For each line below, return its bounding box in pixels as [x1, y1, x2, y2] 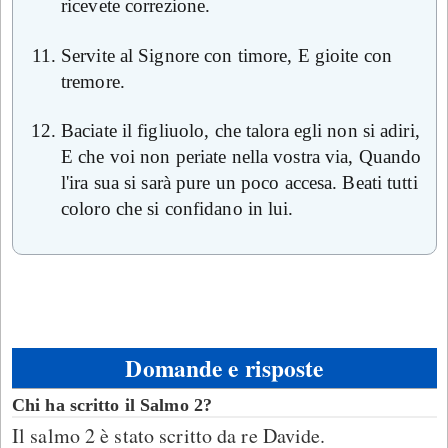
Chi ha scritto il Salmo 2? [12, 395, 212, 415]
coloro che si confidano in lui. [61, 198, 294, 220]
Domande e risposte [125, 351, 324, 385]
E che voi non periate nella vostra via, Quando [61, 146, 422, 168]
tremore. [61, 70, 125, 92]
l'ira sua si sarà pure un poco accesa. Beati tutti [61, 172, 418, 194]
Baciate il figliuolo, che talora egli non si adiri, [61, 120, 420, 142]
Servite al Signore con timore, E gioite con [61, 44, 392, 66]
